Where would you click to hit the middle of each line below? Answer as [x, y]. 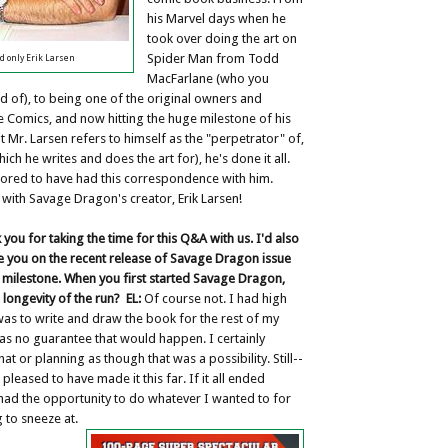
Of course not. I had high [214, 298]
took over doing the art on [222, 38]
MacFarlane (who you [208, 78]
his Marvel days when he [216, 18]
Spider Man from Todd [213, 58]
